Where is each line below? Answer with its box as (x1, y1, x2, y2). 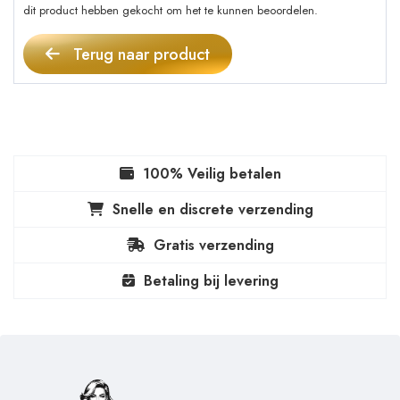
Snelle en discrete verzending (112, 199, 313, 221)
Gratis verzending (153, 235, 274, 256)
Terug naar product (69, 43, 210, 67)
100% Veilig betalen (142, 163, 281, 185)
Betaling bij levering (143, 271, 279, 292)
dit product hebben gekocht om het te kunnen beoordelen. (23, 2, 318, 20)
